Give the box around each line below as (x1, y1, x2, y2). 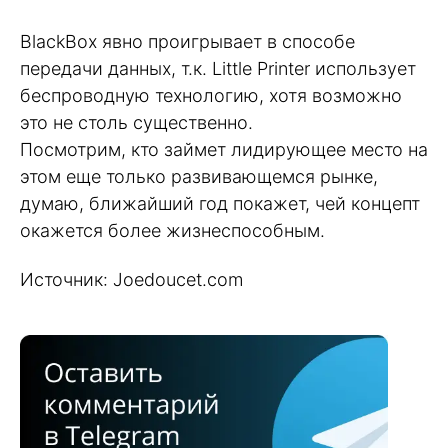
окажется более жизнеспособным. (20, 220, 325, 242)
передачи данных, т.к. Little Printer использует (20, 58, 416, 80)
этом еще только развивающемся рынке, (20, 166, 378, 188)
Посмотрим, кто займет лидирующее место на (20, 139, 428, 161)
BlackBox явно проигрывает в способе (20, 31, 355, 53)
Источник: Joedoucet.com (20, 268, 243, 290)
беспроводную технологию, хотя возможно (20, 85, 402, 107)
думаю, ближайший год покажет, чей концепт (20, 193, 420, 215)
